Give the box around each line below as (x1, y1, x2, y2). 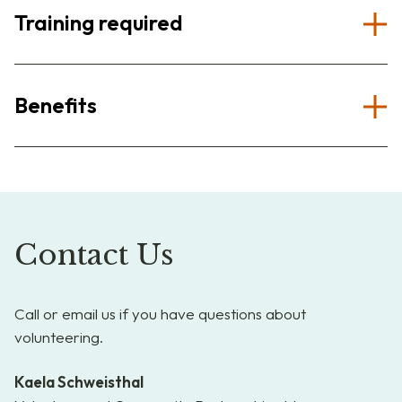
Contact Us (14, 237, 174, 273)
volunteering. (14, 328, 103, 346)
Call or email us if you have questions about (14, 304, 306, 323)
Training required (14, 9, 183, 36)
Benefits (14, 92, 97, 118)
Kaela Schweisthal (14, 372, 144, 391)
